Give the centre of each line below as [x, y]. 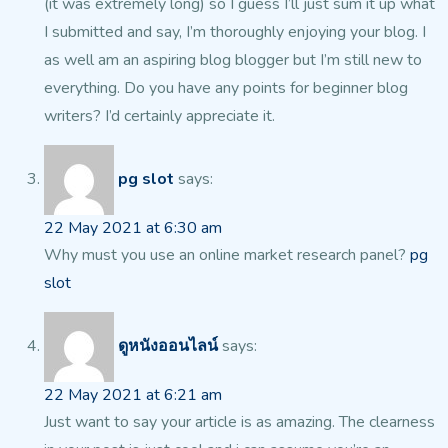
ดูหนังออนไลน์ [168, 346]
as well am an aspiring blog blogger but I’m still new [223, 60]
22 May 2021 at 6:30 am [133, 228]
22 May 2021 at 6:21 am [133, 395]
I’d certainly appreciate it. [188, 116]
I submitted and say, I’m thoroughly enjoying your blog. [231, 32]
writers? [72, 116]
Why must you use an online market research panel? [227, 255]
